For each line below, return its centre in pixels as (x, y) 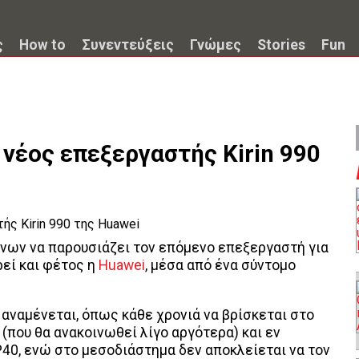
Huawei (122, 265)
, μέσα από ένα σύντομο (220, 265)
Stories (281, 45)
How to (42, 45)
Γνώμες (216, 45)
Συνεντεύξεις (128, 45)
